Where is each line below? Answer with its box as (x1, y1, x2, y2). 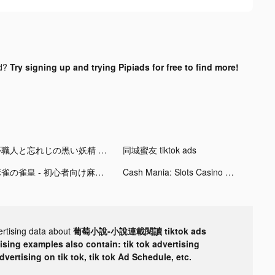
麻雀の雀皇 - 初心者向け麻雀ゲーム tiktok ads (95, 165, 104, 178)
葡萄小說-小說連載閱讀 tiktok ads (73, 224, 206, 237)
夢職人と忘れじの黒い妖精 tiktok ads (98, 143, 107, 156)
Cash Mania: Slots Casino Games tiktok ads (225, 165, 234, 178)
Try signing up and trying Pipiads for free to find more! (9, 60, 239, 73)
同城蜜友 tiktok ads (122, 143, 196, 156)
